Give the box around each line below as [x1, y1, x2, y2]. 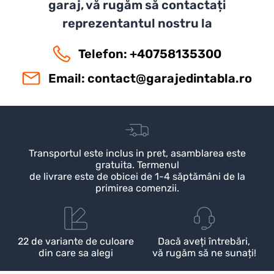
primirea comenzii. [95, 182, 179, 194]
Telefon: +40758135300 [78, 46, 222, 61]
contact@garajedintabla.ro [87, 70, 252, 86]
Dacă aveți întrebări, [158, 235, 251, 247]
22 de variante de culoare [18, 235, 135, 247]
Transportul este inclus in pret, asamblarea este [28, 147, 246, 159]
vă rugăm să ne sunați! [152, 246, 256, 259]
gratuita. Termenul [95, 158, 179, 171]
